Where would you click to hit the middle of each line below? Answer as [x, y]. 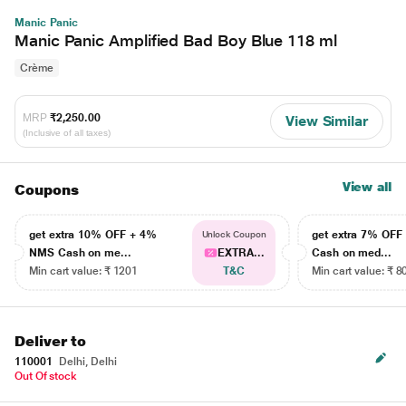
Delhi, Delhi [87, 362]
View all [367, 187]
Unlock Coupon [234, 234]
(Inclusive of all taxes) [67, 132]
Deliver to [51, 341]
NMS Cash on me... [80, 253]
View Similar [326, 121]
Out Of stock [46, 376]
